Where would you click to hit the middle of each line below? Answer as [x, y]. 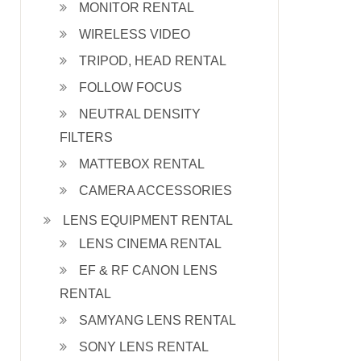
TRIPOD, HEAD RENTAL [153, 61]
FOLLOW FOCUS [131, 87]
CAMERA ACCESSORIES [156, 191]
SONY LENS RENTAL [144, 347]
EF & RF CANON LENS [148, 270]
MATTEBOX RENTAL [142, 164]
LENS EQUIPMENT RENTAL [148, 220]
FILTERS [86, 137]
